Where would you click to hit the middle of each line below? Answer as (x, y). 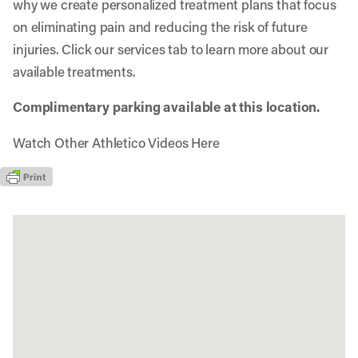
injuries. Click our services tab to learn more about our (171, 49)
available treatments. (74, 71)
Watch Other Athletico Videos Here (116, 142)
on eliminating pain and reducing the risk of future (160, 26)
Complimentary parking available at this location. (167, 107)
